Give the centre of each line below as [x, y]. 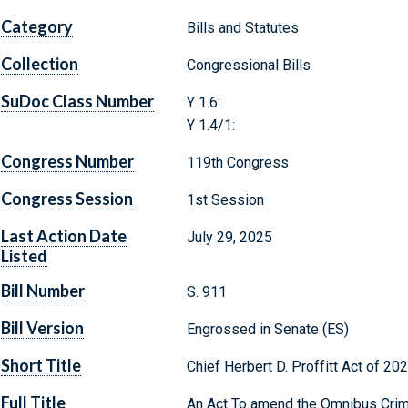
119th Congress [237, 163]
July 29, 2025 [229, 238]
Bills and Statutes [242, 28]
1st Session [225, 200]
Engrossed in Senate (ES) [267, 330]
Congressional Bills [248, 66]
